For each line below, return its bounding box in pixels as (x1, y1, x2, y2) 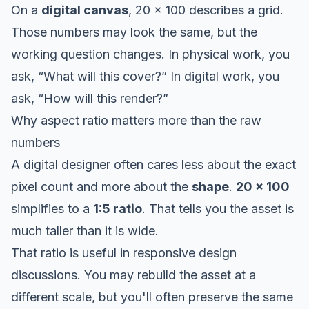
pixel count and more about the (11, 179, 192, 194)
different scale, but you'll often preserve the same (11, 289, 293, 304)
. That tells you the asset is (142, 201, 294, 216)
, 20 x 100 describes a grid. (128, 2, 283, 17)
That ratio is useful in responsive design (11, 245, 237, 260)
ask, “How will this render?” (11, 90, 168, 106)
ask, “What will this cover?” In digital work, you (11, 68, 279, 83)
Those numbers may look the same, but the (11, 24, 257, 39)
